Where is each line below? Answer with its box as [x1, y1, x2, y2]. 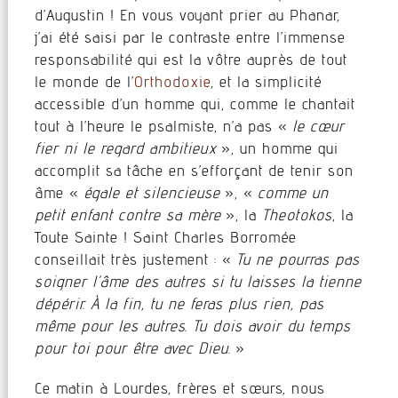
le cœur [291, 115, 345, 135]
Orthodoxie [133, 71, 211, 91]
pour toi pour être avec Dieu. [34, 338, 231, 357]
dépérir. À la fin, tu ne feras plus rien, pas [34, 293, 324, 313]
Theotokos [261, 204, 332, 224]
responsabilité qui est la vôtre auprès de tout [34, 49, 347, 68]
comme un [257, 182, 329, 202]
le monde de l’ [34, 71, 134, 91]
